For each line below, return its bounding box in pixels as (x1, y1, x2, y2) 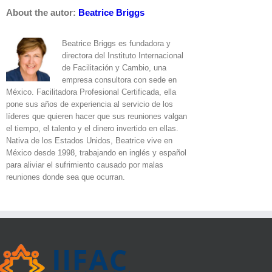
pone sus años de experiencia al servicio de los (6, 100, 173, 109)
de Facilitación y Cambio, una (62, 63, 166, 73)
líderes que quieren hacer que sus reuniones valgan (6, 112, 187, 121)
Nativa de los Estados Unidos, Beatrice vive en (6, 136, 172, 146)
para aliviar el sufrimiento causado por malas (6, 160, 163, 170)
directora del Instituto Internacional (62, 51, 183, 61)
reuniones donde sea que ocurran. (6, 172, 125, 182)
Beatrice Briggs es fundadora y (62, 39, 171, 49)
